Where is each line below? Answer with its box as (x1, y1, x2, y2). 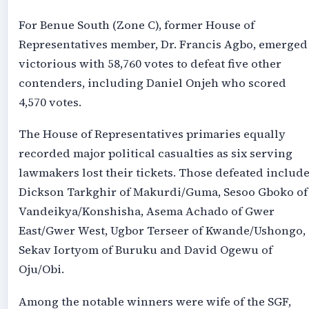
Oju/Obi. (18, 261, 64, 278)
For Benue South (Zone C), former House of (18, 17, 255, 33)
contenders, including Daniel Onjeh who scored (18, 74, 286, 91)
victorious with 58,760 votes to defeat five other (18, 55, 281, 72)
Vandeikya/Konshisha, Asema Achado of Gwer (18, 203, 275, 220)
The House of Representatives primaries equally (18, 126, 286, 143)
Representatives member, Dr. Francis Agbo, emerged (18, 36, 308, 52)
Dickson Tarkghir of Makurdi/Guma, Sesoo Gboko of (18, 184, 308, 201)
